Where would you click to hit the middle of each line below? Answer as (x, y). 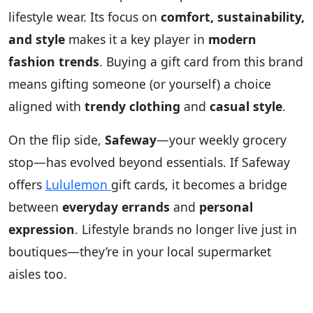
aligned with (46, 107)
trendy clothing (132, 107)
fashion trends (54, 62)
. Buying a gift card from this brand (201, 62)
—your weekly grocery (221, 140)
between (35, 207)
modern (232, 39)
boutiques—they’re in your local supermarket (140, 252)
